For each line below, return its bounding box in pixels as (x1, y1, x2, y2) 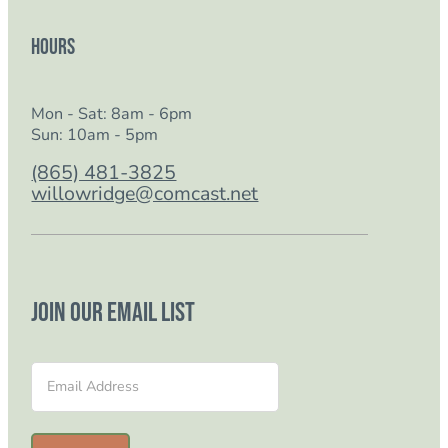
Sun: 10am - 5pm (31, 124, 159, 147)
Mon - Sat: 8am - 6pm (31, 103, 193, 126)
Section (30, 359, 79, 379)
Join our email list (31, 296, 196, 329)
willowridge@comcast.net (31, 180, 259, 208)
